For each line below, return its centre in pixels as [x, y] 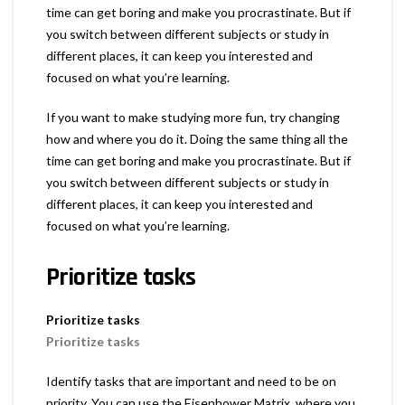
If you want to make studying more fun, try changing [193, 117]
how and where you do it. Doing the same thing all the [197, 138]
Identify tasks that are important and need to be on [191, 381]
